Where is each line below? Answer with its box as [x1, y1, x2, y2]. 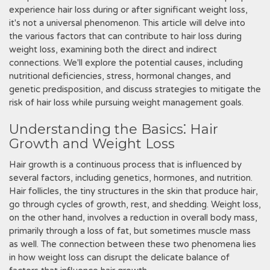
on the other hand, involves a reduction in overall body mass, [9, 212, 257, 223]
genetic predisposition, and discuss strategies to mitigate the [9, 84, 261, 95]
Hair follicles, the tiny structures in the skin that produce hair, [9, 186, 258, 196]
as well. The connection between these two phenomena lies [9, 239, 256, 250]
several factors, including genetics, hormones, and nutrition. [9, 172, 253, 183]
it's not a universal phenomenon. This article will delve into [9, 17, 245, 28]
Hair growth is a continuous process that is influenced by [9, 159, 242, 170]
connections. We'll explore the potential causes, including [9, 57, 243, 68]
